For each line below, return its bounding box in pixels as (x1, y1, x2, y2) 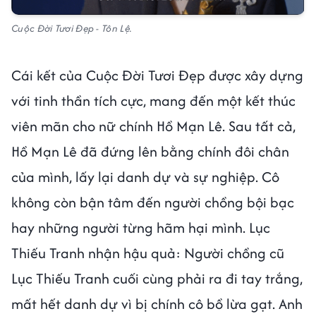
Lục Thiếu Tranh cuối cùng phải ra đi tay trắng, (11, 267, 303, 288)
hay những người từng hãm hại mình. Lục (11, 217, 270, 238)
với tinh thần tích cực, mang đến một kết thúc (11, 90, 296, 111)
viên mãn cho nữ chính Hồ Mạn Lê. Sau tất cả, (11, 115, 296, 136)
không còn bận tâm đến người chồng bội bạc (11, 191, 294, 212)
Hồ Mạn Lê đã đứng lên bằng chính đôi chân (11, 140, 289, 162)
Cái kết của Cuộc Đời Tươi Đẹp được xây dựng (11, 64, 303, 85)
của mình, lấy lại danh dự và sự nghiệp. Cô (11, 166, 279, 187)
